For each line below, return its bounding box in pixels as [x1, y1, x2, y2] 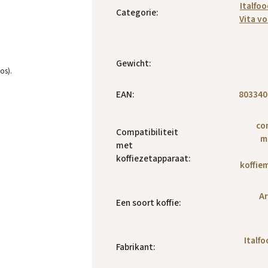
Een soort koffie [116, 196, 179, 210]
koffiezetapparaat [116, 152, 188, 166]
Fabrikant [116, 240, 153, 254]
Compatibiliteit [116, 126, 178, 139]
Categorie [116, 6, 156, 20]
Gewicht [116, 57, 149, 71]
